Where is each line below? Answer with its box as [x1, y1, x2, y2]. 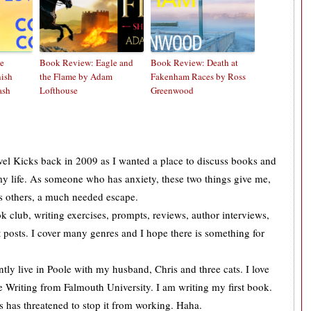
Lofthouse [40, 83, 78, 96]
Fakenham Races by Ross [151, 69, 246, 83]
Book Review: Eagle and [40, 56, 133, 69]
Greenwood [151, 83, 194, 96]
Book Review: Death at [151, 56, 238, 69]
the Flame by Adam [40, 69, 112, 83]
